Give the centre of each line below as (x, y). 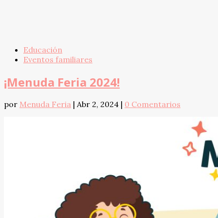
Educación (43, 49)
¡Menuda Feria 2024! (62, 82)
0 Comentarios (153, 104)
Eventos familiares (58, 59)
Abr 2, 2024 (98, 104)
